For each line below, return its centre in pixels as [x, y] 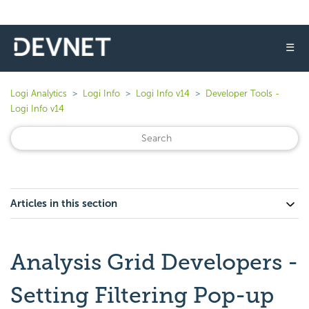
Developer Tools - [242, 93]
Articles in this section [64, 203]
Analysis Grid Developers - [154, 262]
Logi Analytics [39, 93]
